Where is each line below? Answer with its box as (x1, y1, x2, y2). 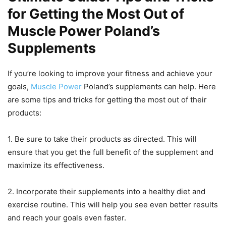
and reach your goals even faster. (8, 213, 126, 223)
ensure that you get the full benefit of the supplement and (8, 147, 213, 157)
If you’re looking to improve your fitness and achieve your (8, 69, 212, 79)
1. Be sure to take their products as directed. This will (8, 134, 197, 144)
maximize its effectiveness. (8, 160, 104, 171)
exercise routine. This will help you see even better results (8, 200, 218, 210)
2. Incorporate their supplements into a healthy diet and (8, 187, 205, 197)
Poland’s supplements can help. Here (82, 82, 216, 92)
